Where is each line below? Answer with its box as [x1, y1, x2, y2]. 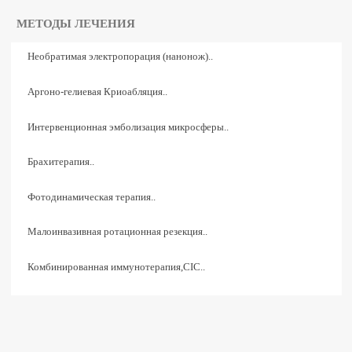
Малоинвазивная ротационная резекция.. [27, 226, 207, 238]
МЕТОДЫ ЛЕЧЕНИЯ [16, 16, 136, 31]
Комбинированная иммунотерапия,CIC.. [27, 261, 205, 273]
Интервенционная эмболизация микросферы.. [27, 121, 229, 133]
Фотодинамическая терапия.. [27, 191, 156, 203]
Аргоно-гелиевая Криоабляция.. [27, 86, 167, 98]
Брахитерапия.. [27, 156, 94, 168]
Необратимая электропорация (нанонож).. [27, 51, 213, 63]
